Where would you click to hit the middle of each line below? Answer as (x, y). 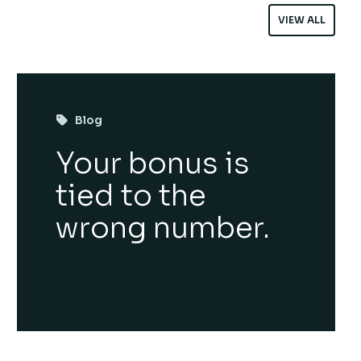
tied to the (131, 195)
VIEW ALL (302, 20)
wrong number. (163, 228)
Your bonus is (153, 163)
